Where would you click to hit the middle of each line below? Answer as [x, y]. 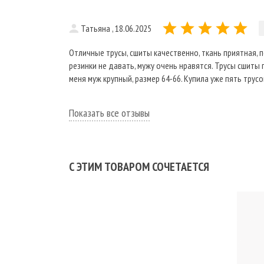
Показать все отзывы [109, 113]
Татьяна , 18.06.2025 [116, 29]
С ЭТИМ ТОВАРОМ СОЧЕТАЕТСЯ [139, 167]
